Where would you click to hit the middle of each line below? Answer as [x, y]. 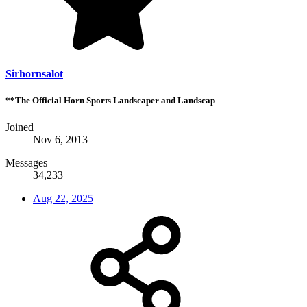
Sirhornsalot [34, 73]
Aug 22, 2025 [63, 198]
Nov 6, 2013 [60, 139]
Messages [26, 162]
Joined [20, 127]
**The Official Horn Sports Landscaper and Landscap [110, 100]
